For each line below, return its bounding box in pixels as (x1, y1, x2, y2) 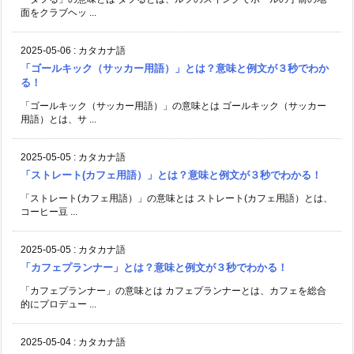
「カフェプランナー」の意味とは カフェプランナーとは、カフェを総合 (21, 284, 326, 296)
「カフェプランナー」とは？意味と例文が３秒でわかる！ (21, 261, 288, 273)
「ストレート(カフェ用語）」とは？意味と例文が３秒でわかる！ (21, 168, 322, 181)
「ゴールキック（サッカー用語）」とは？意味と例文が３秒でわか (21, 62, 329, 74)
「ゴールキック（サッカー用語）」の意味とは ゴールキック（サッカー (21, 100, 326, 111)
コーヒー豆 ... (21, 205, 77, 217)
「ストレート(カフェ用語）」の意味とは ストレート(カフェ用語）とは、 (21, 192, 333, 204)
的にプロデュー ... (21, 298, 96, 310)
